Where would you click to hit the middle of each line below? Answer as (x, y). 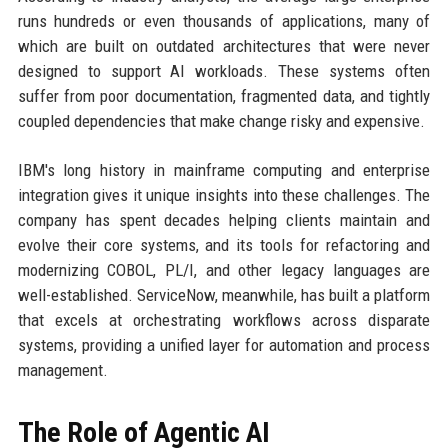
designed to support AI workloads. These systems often (224, 71)
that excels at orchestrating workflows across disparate (224, 320)
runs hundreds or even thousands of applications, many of (224, 21)
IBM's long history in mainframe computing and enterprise (224, 170)
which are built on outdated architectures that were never (224, 46)
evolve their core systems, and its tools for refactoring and (224, 245)
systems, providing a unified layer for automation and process (224, 345)
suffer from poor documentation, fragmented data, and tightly (224, 96)
